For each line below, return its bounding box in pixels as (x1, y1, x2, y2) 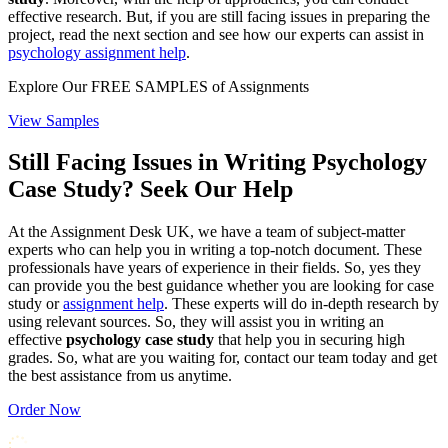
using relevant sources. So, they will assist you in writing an (8, 313, 384, 331)
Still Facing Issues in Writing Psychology (8, 149, 427, 176)
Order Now (8, 401, 81, 419)
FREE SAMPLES (91, 77, 212, 95)
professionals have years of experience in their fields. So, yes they (8, 259, 421, 277)
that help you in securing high (214, 331, 405, 349)
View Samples (8, 111, 99, 129)
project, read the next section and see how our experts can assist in (8, 25, 424, 43)
